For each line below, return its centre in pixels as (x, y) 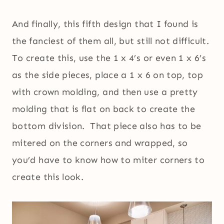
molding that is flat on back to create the (104, 109)
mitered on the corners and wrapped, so (100, 143)
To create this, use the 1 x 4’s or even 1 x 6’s (109, 58)
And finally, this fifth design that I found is (105, 24)
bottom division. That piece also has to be (107, 126)
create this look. (48, 177)
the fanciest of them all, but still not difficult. (112, 41)
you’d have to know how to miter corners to (108, 160)
